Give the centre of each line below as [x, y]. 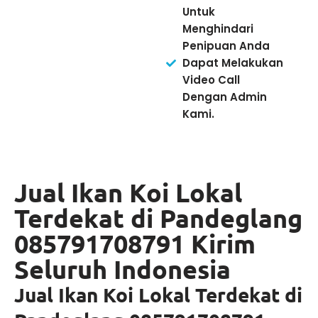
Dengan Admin [224, 97]
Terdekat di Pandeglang [158, 218]
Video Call [211, 80]
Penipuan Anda [226, 46]
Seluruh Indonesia [122, 269]
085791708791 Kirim [135, 244]
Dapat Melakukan [232, 63]
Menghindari [218, 29]
